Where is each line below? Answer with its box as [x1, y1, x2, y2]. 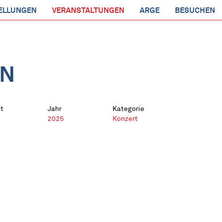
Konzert [112, 114, 138, 123]
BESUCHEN [175, 6, 215, 15]
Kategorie [112, 105, 144, 113]
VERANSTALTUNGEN [52, 6, 124, 15]
